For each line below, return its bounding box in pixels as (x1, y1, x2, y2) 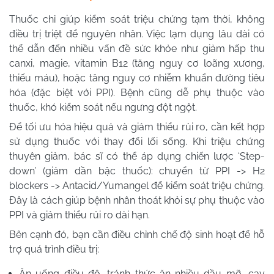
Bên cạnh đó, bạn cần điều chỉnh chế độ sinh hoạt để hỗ (9, 229, 265, 241)
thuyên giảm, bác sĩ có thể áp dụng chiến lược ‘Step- (9, 150, 265, 163)
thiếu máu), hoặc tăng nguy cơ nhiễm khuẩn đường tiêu (9, 72, 265, 84)
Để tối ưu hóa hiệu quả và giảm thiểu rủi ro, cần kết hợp (9, 121, 265, 133)
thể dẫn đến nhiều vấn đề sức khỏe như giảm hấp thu (9, 43, 265, 55)
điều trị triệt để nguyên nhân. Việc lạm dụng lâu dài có (9, 28, 265, 40)
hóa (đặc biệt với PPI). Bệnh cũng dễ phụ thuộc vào (9, 87, 265, 99)
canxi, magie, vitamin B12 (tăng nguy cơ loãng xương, (9, 57, 265, 70)
